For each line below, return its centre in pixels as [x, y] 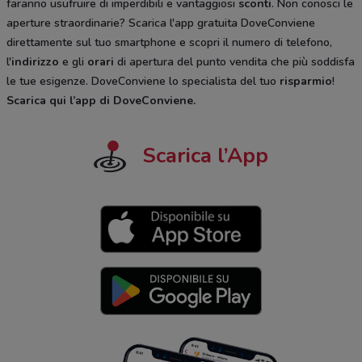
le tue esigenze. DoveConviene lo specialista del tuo [143, 81]
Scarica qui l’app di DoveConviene [100, 100]
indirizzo [35, 61]
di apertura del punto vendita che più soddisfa [234, 61]
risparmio [306, 81]
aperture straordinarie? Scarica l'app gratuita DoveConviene [161, 23]
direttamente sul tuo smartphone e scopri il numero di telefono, [169, 42]
